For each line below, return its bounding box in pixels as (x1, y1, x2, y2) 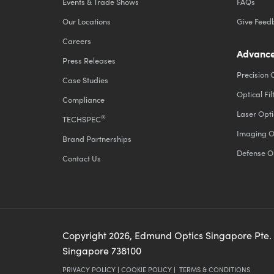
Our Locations (62, 16, 111, 27)
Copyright (62, 229, 109, 242)
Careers (62, 35, 91, 46)
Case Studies (62, 75, 108, 86)
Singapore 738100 (62, 244, 141, 257)
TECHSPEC (62, 114, 101, 125)
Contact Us (62, 153, 101, 164)
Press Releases (62, 55, 116, 66)
